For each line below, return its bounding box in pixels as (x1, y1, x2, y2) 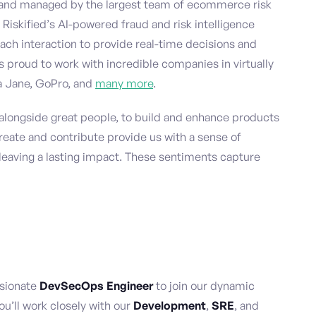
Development (133, 298, 206, 313)
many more (95, 76, 153, 91)
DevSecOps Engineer (39, 279, 153, 293)
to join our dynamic (153, 279, 255, 293)
